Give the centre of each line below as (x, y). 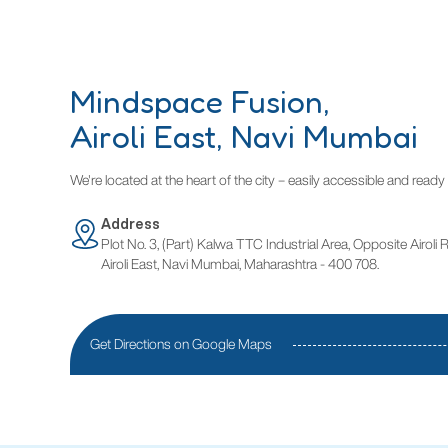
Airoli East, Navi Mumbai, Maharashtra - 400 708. (240, 264)
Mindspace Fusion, (200, 101)
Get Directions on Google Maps (181, 344)
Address (131, 224)
